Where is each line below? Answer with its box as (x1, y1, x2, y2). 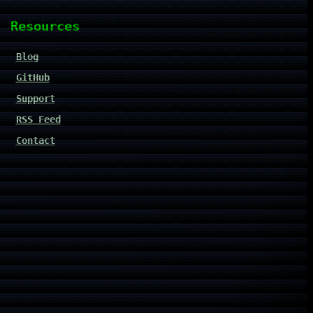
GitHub (15, 71, 50, 83)
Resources (10, 19, 80, 34)
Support (15, 92, 55, 104)
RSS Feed (15, 113, 61, 125)
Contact (15, 134, 55, 146)
